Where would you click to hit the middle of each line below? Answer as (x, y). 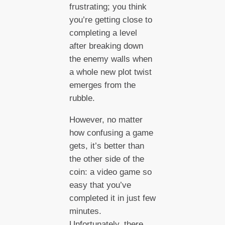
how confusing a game (111, 133)
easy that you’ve (100, 185)
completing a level (103, 33)
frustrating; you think (108, 7)
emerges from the (102, 85)
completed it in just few (112, 198)
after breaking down (106, 46)
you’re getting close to (110, 20)
